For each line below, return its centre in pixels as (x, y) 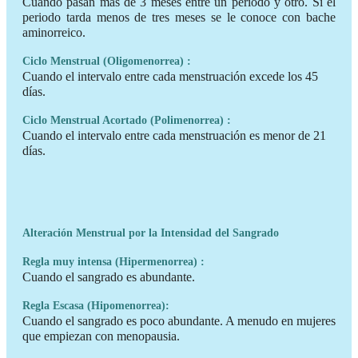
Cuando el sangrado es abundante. (109, 276)
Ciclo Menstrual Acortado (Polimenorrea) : (127, 120)
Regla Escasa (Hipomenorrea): (96, 305)
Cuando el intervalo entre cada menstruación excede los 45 (170, 76)
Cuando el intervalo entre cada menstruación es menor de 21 (174, 135)
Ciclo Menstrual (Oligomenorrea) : (107, 61)
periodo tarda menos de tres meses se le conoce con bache (179, 17)
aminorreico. (54, 32)
